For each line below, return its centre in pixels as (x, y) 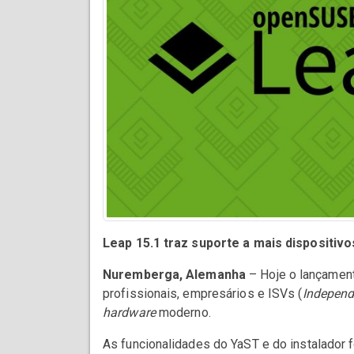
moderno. (183, 313)
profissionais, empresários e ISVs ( (203, 294)
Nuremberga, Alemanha (174, 275)
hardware (129, 313)
